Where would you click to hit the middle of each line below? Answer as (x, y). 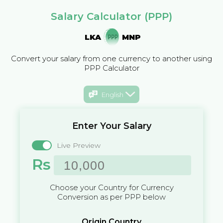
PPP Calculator (111, 68)
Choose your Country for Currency (111, 188)
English (112, 94)
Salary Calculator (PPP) (111, 16)
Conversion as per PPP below (111, 197)
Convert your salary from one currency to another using (111, 58)
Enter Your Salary (111, 126)
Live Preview (79, 146)
